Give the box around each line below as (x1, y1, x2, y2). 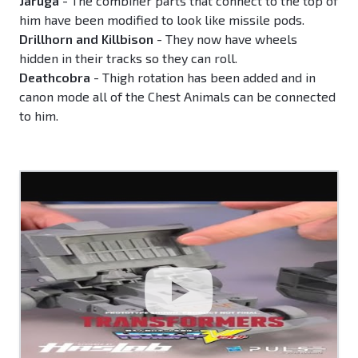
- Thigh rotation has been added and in (90, 70, 316, 86)
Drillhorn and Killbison (19, 31, 153, 47)
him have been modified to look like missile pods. (19, 12, 304, 28)
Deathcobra (19, 70, 90, 86)
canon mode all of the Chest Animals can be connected (19, 89, 336, 105)
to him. (19, 108, 58, 124)
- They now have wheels (153, 31, 297, 47)
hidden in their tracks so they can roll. (19, 50, 237, 66)
